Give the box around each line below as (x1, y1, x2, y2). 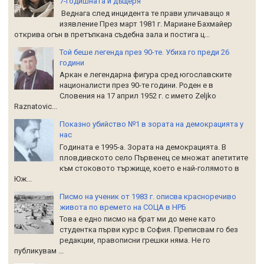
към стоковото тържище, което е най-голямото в (60, 163, 239, 173)
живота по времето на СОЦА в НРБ (60, 202, 186, 212)
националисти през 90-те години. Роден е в (60, 81, 213, 90)
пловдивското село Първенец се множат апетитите (60, 153, 248, 162)
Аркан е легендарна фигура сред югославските (60, 70, 232, 80)
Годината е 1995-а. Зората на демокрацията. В (60, 142, 226, 151)
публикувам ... (14, 246, 64, 256)
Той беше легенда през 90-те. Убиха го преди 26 (60, 47, 229, 57)
